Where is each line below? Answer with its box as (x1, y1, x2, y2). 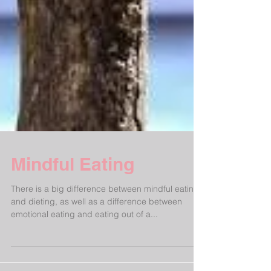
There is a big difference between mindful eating (11, 227, 199, 238)
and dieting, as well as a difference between (11, 240, 182, 250)
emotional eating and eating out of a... (11, 252, 158, 263)
